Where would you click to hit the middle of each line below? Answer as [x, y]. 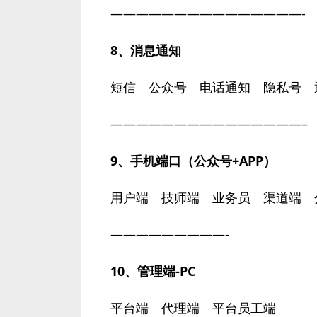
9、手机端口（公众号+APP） [193, 161]
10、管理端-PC [146, 271]
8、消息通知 [139, 50]
